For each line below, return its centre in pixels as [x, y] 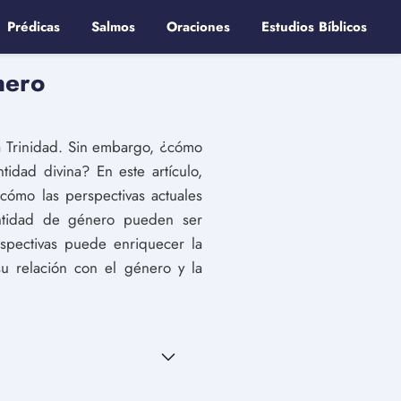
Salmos [113, 27]
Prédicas [34, 27]
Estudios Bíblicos [314, 27]
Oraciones [198, 27]
